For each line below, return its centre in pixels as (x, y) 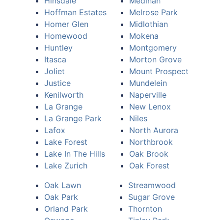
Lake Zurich (66, 165)
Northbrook (151, 142)
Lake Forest (66, 142)
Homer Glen (66, 24)
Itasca (55, 59)
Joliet (55, 71)
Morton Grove (155, 59)
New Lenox (150, 107)
